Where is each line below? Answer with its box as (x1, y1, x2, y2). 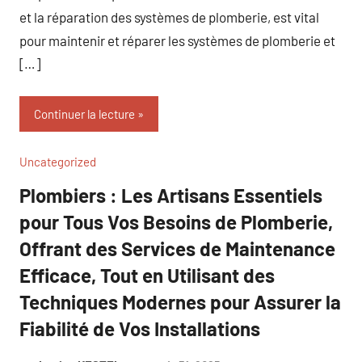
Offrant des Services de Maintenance (19, 237, 335, 260)
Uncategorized (19, 154, 96, 169)
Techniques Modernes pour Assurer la (19, 290, 341, 314)
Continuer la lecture (34, 107, 135, 121)
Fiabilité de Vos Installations (19, 317, 260, 340)
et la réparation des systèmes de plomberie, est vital (19, 8, 319, 25)
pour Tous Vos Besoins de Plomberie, (19, 210, 333, 234)
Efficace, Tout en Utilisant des (19, 263, 275, 287)
